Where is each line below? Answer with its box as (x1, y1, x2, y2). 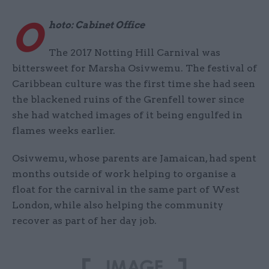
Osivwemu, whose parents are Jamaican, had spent (12, 153, 256, 165)
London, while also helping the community (12, 199, 223, 211)
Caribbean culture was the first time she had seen (12, 78, 255, 90)
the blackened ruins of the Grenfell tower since (12, 94, 244, 106)
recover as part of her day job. (12, 215, 157, 227)
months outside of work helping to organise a (12, 168, 236, 180)
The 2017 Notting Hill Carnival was (49, 47, 220, 59)
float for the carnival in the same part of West (12, 184, 240, 196)
